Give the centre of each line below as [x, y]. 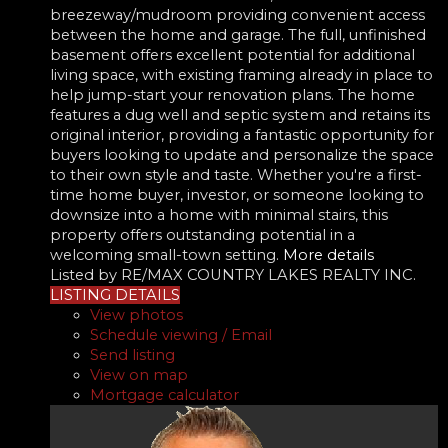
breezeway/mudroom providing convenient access [237, 14]
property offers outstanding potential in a [202, 234]
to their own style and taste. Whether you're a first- [236, 174]
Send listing [132, 354]
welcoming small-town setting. [164, 254]
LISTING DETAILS [115, 294]
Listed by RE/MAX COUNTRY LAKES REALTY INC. [233, 274]
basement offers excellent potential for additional [232, 54]
